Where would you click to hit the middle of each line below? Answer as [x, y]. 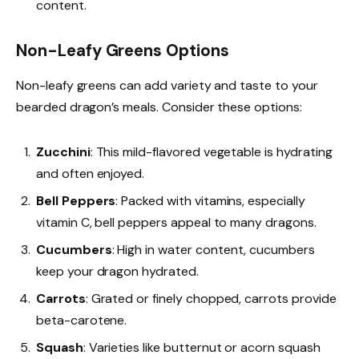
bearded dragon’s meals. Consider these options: [159, 107]
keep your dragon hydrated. [117, 271]
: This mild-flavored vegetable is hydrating [211, 151]
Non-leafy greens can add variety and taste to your [167, 86]
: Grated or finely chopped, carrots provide [211, 298]
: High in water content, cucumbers [213, 249]
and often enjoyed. [91, 173]
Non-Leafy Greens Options [123, 50]
